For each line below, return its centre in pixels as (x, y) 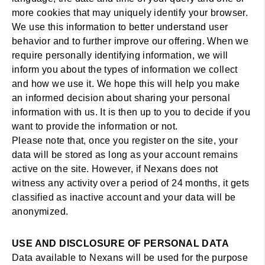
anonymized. (40, 211)
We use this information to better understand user (120, 27)
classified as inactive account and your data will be (124, 197)
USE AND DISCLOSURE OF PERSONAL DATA (120, 243)
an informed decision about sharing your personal (121, 98)
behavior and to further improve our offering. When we (130, 41)
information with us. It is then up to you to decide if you (131, 112)
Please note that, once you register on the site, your (125, 140)
